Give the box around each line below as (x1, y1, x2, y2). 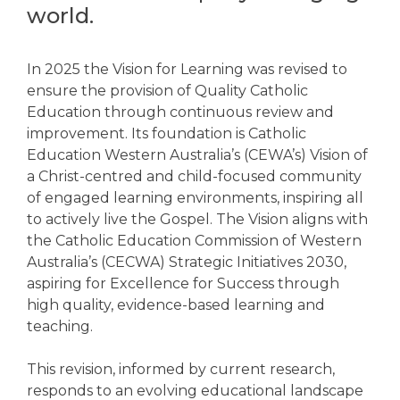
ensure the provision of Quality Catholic (27, 81, 308, 99)
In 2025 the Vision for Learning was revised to (27, 60, 347, 78)
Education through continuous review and (27, 103, 334, 121)
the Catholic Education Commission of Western (27, 231, 362, 249)
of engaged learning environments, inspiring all (27, 188, 363, 206)
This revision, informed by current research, (27, 360, 335, 378)
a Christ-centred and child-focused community (27, 167, 362, 185)
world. (27, 3, 94, 29)
